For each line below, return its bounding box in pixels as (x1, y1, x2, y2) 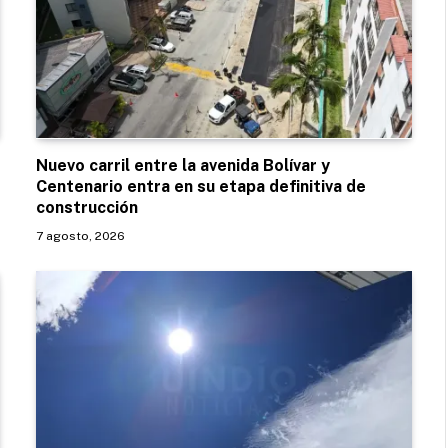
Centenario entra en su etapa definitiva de (36, 176, 366, 196)
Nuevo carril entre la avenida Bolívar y (36, 155, 330, 175)
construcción (36, 197, 138, 217)
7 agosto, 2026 (36, 228, 125, 243)
